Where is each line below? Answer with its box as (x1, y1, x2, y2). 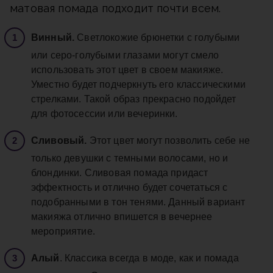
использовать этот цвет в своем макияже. (31, 65, 224, 76)
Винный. (31, 32, 77, 43)
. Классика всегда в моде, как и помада (59, 253, 239, 264)
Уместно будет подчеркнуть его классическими (31, 79, 246, 90)
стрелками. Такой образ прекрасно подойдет (31, 94, 236, 105)
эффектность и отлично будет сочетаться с (31, 182, 228, 193)
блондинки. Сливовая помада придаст (31, 168, 208, 179)
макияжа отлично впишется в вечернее (31, 211, 213, 222)
